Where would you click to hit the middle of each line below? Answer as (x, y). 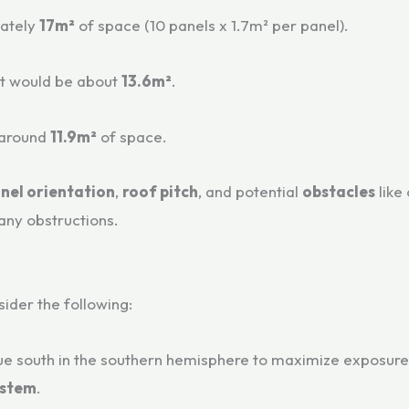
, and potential (250, 192)
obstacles (339, 192)
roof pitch (160, 192)
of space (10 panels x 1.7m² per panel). (212, 25)
